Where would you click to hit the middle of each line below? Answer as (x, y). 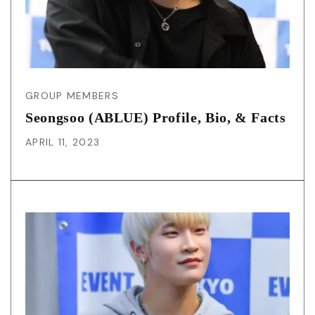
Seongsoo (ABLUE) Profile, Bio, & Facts (156, 118)
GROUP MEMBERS (72, 96)
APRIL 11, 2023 (63, 142)
